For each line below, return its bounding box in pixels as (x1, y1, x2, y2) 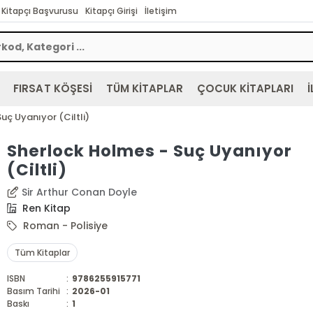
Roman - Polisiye (20, 219, 108, 233)
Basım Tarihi (6, 285, 61, 297)
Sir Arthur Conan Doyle (22, 185, 138, 199)
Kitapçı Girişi (85, 5, 138, 17)
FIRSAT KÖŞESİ (13, 81, 92, 96)
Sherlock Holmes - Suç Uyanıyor (6, 140, 292, 162)
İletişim (145, 5, 177, 17)
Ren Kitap (20, 201, 71, 215)
